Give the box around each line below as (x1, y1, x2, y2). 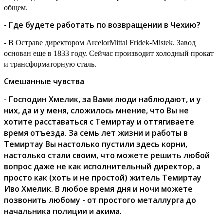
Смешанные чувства (4, 76, 84, 87)
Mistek (152, 38, 173, 47)
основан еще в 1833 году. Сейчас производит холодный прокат (4, 49, 214, 57)
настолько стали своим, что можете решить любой (4, 149, 210, 161)
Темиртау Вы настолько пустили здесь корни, (4, 138, 187, 149)
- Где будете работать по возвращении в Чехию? (4, 19, 200, 31)
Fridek (129, 38, 149, 47)
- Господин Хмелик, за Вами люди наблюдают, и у (4, 93, 201, 105)
